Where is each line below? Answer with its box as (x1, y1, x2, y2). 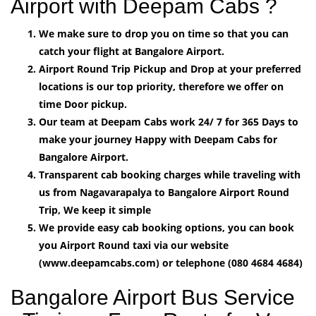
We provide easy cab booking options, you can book (39, 220, 294, 234)
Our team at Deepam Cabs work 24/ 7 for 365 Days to (39, 114, 298, 128)
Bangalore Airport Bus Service (11, 285, 295, 309)
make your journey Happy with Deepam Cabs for (39, 132, 277, 146)
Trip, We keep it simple (39, 202, 151, 217)
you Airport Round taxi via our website (39, 238, 229, 252)
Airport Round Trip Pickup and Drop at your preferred (39, 61, 301, 75)
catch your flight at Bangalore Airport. (39, 44, 224, 58)
